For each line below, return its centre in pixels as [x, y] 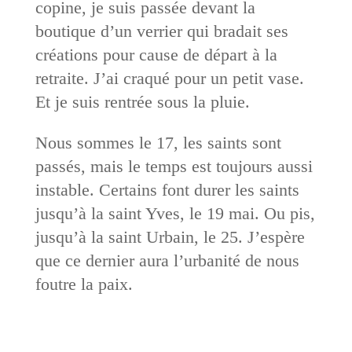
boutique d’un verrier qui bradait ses [161, 31]
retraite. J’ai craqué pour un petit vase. [169, 79]
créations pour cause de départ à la [156, 55]
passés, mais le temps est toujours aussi [174, 167]
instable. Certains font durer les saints [167, 190]
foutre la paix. [84, 284]
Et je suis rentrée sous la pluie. [142, 102]
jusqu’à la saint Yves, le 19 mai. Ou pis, [175, 214]
